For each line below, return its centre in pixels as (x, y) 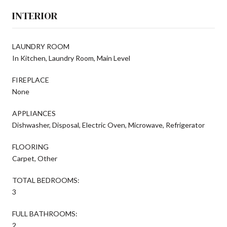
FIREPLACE (31, 80)
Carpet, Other (35, 158)
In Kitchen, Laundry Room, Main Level (71, 58)
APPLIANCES (34, 113)
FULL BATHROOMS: (45, 213)
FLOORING (30, 146)
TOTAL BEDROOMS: (46, 180)
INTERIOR (35, 15)
